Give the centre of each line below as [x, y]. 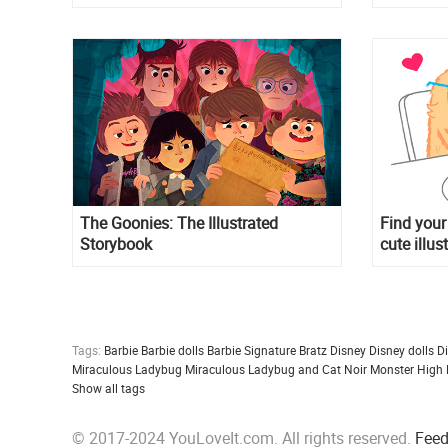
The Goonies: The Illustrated [179, 223]
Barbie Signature [251, 350]
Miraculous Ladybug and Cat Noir [276, 369]
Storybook [116, 244]
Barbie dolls [172, 350]
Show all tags [108, 388]
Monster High [406, 369]
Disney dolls [401, 350]
